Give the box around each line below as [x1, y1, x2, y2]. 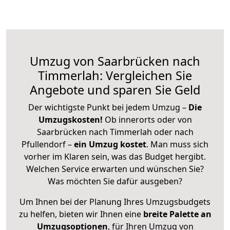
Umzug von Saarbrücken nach [30, 52, 200, 69]
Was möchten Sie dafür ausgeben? [48, 175, 182, 187]
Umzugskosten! [38, 113, 103, 125]
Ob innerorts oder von [104, 113, 192, 125]
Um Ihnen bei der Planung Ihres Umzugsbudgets [20, 196, 210, 207]
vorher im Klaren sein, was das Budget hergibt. [24, 150, 206, 162]
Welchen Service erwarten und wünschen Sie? [26, 163, 204, 175]
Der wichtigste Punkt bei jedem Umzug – [28, 101, 188, 113]
